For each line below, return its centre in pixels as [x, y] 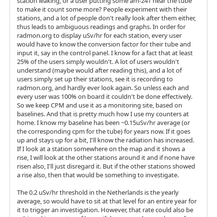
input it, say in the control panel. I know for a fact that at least [105, 53]
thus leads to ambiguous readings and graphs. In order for [101, 27]
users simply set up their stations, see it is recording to [95, 79]
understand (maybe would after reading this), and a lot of [99, 70]
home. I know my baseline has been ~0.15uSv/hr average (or [103, 123]
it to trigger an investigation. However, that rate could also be [105, 210]
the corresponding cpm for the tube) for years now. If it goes [104, 131]
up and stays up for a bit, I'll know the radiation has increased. [106, 140]
